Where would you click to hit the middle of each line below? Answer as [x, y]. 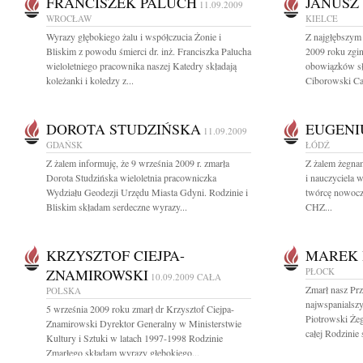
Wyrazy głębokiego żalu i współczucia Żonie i [134, 36]
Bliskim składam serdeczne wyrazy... [117, 207]
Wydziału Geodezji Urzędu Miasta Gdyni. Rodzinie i [147, 192]
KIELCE [322, 18]
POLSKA [64, 290]
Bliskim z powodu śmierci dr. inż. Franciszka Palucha [149, 51]
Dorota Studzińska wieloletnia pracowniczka [131, 177]
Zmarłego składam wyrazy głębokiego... [123, 352]
